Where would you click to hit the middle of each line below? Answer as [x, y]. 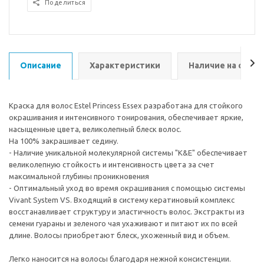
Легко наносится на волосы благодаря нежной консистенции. [120, 259]
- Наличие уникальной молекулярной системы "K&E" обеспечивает [128, 153]
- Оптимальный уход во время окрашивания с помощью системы [127, 188]
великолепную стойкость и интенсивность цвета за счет [112, 164]
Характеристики [125, 65]
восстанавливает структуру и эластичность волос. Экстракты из [127, 212]
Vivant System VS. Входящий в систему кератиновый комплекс [122, 200]
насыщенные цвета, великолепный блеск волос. [95, 129]
